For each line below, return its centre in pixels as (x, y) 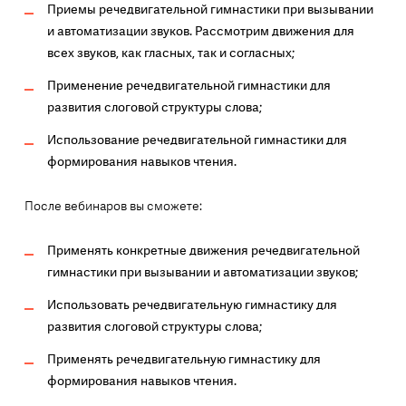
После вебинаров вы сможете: (113, 206)
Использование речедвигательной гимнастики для (197, 140)
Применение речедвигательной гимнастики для (188, 86)
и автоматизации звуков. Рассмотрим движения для (200, 31)
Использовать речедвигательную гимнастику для (192, 305)
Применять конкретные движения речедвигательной (203, 251)
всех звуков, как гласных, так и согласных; (170, 53)
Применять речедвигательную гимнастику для (184, 359)
